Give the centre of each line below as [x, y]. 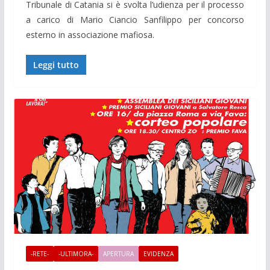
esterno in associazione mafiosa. [90, 34]
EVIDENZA [158, 253]
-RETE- [39, 253]
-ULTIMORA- [76, 253]
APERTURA [118, 253]
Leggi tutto [56, 64]
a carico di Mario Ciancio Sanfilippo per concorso [135, 19]
